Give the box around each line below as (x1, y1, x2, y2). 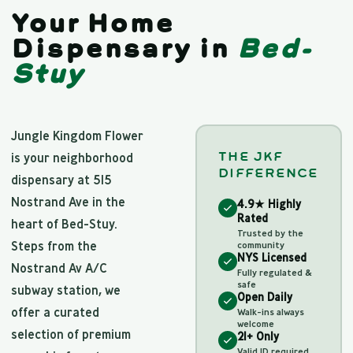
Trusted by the (237, 226, 304, 239)
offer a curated (11, 304, 99, 321)
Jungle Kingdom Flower (11, 128, 143, 144)
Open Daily (237, 289, 293, 304)
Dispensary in (11, 31, 236, 67)
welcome (237, 317, 275, 329)
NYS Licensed (237, 250, 307, 265)
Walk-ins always (237, 305, 305, 318)
